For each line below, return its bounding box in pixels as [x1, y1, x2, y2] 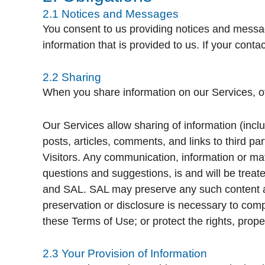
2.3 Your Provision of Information [43, 247, 207, 260]
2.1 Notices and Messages [43, 8, 179, 21]
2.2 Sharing [43, 70, 101, 83]
